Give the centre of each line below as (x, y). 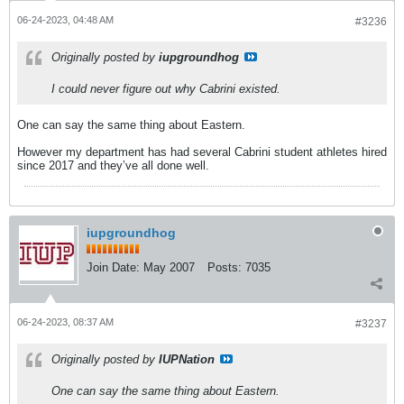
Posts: (225, 267)
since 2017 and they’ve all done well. (113, 165)
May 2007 (169, 267)
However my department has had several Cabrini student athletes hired (202, 152)
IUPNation (187, 359)
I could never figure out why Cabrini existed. (166, 89)
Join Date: (113, 267)
